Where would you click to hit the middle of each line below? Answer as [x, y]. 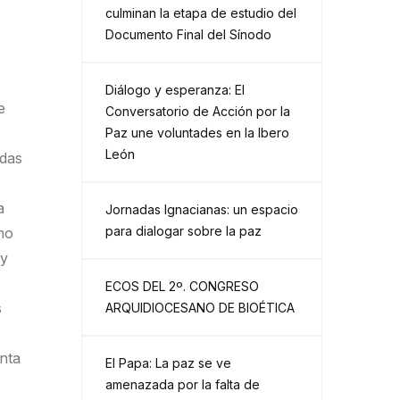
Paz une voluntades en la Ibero [197, 133]
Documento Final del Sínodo [188, 34]
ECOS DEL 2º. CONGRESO [182, 286]
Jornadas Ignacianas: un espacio [202, 209]
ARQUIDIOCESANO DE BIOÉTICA [200, 308]
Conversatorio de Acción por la [198, 111]
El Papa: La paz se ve [168, 363]
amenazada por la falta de [183, 384]
